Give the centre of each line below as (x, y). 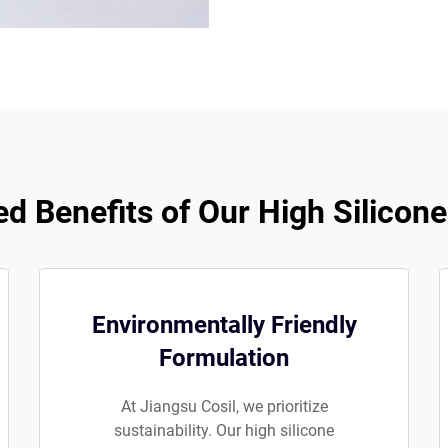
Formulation (224, 358)
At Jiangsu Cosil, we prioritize (224, 406)
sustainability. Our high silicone (224, 430)
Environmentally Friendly (224, 325)
